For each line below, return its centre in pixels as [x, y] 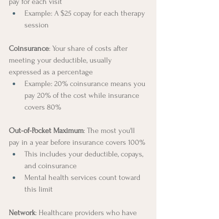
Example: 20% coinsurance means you [86, 83]
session [37, 25]
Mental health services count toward [83, 177]
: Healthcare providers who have [87, 212]
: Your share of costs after [89, 48]
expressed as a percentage [51, 72]
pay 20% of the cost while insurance [83, 95]
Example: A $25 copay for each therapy [86, 13]
